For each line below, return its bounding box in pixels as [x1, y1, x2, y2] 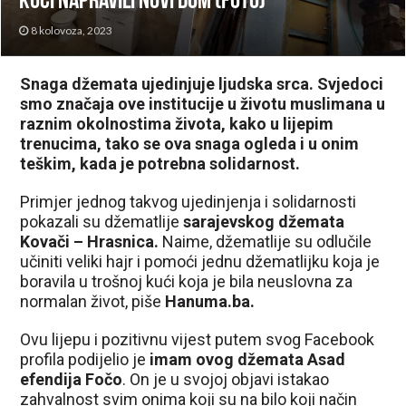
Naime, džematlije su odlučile [159, 231, 372, 251]
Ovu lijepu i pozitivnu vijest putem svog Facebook [20, 329, 375, 349]
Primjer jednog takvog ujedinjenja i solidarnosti [20, 191, 357, 211]
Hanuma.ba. [165, 291, 256, 311]
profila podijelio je [20, 349, 150, 369]
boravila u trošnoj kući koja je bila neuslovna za [20, 271, 353, 291]
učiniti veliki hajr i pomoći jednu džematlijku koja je [20, 251, 381, 271]
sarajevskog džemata [179, 211, 345, 231]
